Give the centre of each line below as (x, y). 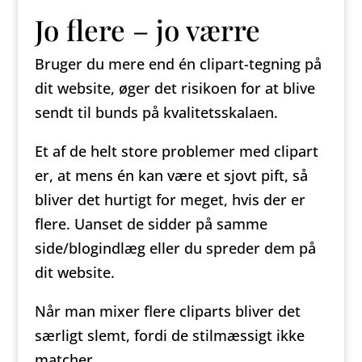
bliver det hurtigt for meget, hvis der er (170, 200)
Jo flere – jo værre (147, 29)
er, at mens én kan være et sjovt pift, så (171, 175)
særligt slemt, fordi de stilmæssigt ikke (169, 335)
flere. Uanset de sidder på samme (151, 224)
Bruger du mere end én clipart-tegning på (178, 64)
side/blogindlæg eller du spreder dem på (175, 248)
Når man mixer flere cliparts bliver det (167, 311)
